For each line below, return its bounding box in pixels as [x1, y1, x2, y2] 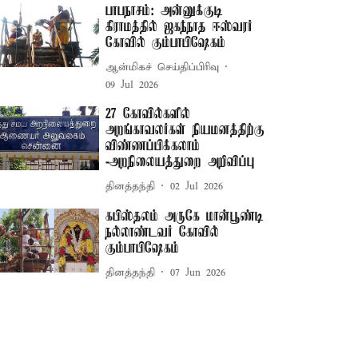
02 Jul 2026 [170, 179, 224, 193]
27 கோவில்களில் [105, 106, 191, 122]
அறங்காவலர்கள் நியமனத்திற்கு [105, 122, 265, 138]
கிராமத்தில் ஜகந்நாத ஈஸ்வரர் [105, 19, 253, 35]
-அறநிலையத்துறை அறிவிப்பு [105, 154, 256, 170]
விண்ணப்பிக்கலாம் [105, 138, 201, 154]
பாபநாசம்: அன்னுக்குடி [105, 3, 224, 19]
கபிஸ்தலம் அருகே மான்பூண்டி [105, 209, 265, 225]
